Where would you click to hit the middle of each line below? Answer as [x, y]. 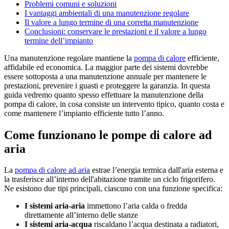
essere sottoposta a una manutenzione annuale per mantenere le [105, 76]
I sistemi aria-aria [55, 206]
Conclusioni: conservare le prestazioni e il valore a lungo [116, 31]
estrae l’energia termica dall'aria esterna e [157, 170]
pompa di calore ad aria [52, 170]
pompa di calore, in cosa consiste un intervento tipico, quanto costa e [114, 104]
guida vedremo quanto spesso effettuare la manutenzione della [104, 95]
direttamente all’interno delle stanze [81, 215]
